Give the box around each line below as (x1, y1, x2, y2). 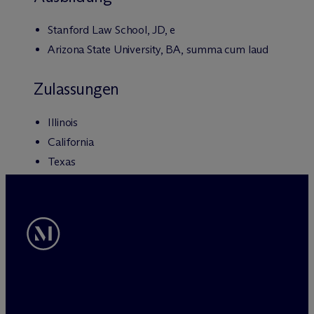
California (48, 135, 94, 149)
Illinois (48, 116, 78, 129)
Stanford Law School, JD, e (48, 23, 176, 36)
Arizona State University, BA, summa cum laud (48, 43, 268, 56)
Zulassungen (34, 78, 119, 99)
